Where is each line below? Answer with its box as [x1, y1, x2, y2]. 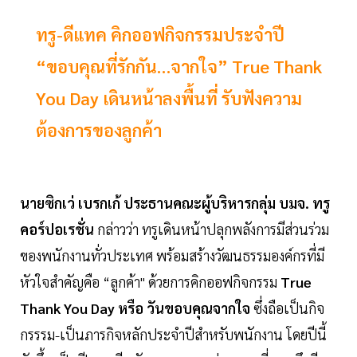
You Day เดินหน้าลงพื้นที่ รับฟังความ [36, 87, 302, 110]
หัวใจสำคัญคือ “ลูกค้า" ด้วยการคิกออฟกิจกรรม [20, 273, 280, 292]
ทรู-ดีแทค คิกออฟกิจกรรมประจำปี [36, 23, 284, 46]
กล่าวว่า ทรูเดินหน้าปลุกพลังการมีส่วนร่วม [94, 220, 329, 239]
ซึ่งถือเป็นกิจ [253, 299, 324, 318]
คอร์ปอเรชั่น [20, 220, 94, 239]
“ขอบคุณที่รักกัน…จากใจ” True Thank [36, 55, 322, 78]
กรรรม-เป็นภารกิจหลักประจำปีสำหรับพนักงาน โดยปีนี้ [20, 325, 327, 344]
